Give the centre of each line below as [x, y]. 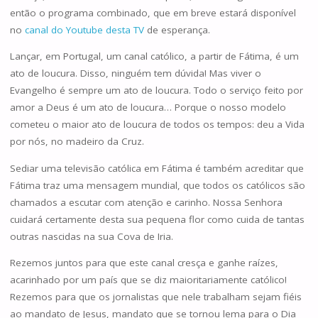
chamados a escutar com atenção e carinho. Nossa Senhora [146, 202]
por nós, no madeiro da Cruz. [77, 142]
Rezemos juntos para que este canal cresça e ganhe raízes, [144, 263]
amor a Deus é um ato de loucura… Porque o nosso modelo [148, 108]
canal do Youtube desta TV [84, 29]
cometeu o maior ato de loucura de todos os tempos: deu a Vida [157, 125]
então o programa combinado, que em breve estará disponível [153, 12]
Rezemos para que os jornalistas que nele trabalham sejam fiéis [155, 297]
